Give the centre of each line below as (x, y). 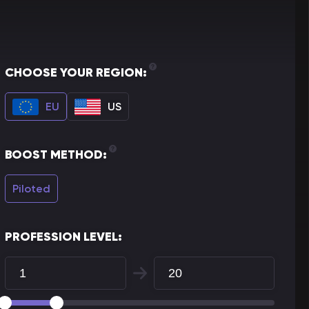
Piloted (31, 188)
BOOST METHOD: (56, 154)
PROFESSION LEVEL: (63, 237)
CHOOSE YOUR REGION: (76, 72)
